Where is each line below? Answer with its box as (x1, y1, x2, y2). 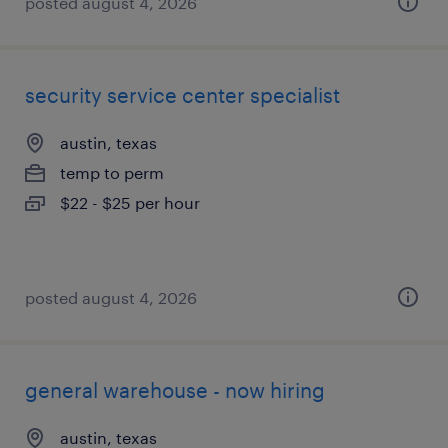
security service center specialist (25, 83, 340, 107)
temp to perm (60, 163, 164, 182)
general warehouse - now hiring (25, 378, 325, 402)
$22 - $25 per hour (60, 193, 200, 212)
